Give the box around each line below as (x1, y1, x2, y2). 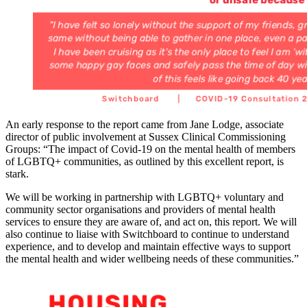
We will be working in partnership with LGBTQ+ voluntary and (5, 191, 284, 204)
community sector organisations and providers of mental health (5, 204, 275, 216)
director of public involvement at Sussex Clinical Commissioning (5, 131, 286, 143)
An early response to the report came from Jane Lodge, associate (5, 119, 284, 131)
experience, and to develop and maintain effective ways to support (5, 241, 291, 253)
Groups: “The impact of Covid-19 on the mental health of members (5, 143, 295, 156)
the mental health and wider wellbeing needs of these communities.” (5, 253, 299, 265)
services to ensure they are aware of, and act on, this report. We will (5, 216, 297, 228)
